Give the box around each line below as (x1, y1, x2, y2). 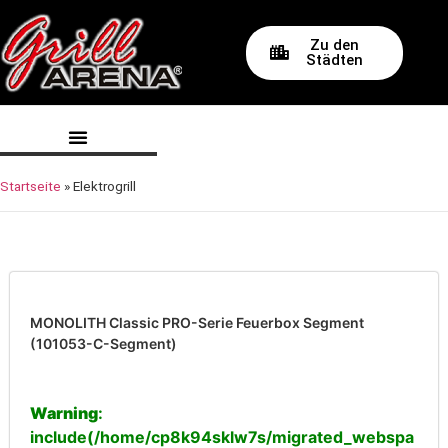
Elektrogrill (73, 177, 136, 194)
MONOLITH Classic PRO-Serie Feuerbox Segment (30, 314, 364, 331)
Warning (30, 403, 98, 423)
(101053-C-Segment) (30, 335, 177, 352)
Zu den (309, 35, 359, 54)
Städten (305, 50, 363, 69)
